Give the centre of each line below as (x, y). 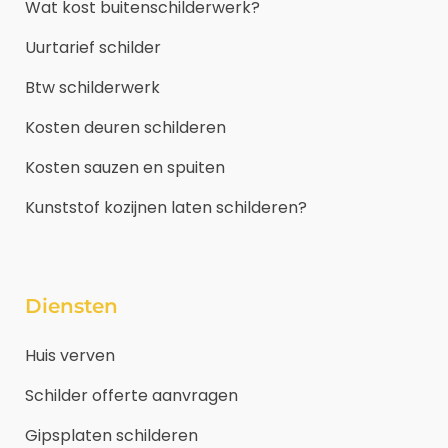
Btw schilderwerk (92, 87)
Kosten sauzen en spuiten (125, 167)
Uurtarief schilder (93, 47)
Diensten (71, 305)
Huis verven (70, 355)
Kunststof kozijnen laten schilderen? (166, 207)
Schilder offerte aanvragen (131, 395)
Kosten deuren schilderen (125, 127)
